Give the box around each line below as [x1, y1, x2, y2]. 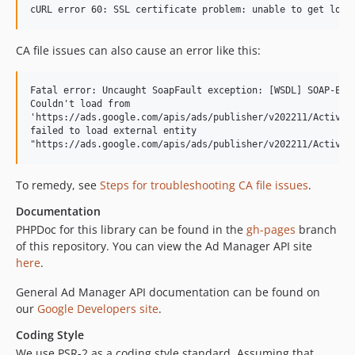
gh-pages [246, 221, 296, 237]
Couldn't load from [30, 97, 130, 109]
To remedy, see [16, 177, 100, 193]
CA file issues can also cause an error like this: [16, 42, 261, 58]
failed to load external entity [30, 124, 197, 136]
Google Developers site [37, 300, 158, 316]
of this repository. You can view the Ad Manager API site [16, 238, 312, 254]
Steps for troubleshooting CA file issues [100, 177, 308, 193]
